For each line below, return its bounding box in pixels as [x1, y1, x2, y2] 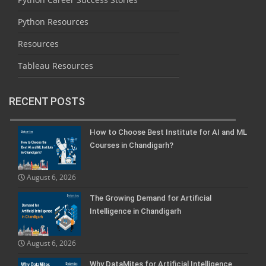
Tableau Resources [18, 59, 93, 71]
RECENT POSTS [9, 94, 85, 107]
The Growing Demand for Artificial [90, 193, 211, 202]
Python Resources [18, 15, 88, 27]
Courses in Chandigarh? [90, 140, 173, 150]
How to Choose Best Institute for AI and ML [90, 127, 247, 137]
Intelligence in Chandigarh [90, 206, 181, 216]
